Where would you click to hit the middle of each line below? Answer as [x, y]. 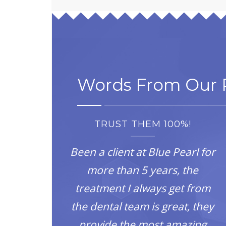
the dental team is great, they [143, 206]
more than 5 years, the [143, 170]
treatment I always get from [143, 188]
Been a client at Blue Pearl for [143, 152]
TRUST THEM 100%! [143, 124]
